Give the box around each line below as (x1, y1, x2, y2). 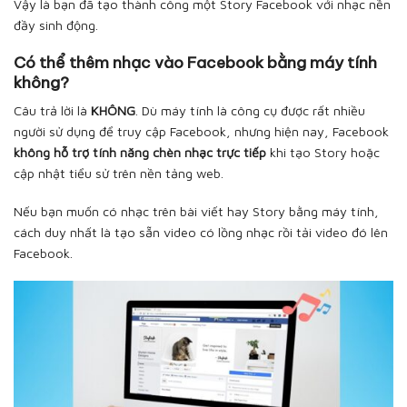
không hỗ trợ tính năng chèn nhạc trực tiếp (14, 144, 266, 161)
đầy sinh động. (14, 17, 98, 34)
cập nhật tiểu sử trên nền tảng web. (14, 165, 223, 182)
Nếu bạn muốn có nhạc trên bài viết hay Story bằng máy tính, (14, 203, 379, 220)
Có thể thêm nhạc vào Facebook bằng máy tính (14, 52, 377, 73)
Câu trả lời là (14, 103, 91, 119)
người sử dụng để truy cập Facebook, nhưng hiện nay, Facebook (14, 124, 389, 140)
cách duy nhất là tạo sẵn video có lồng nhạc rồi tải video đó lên (14, 224, 388, 241)
